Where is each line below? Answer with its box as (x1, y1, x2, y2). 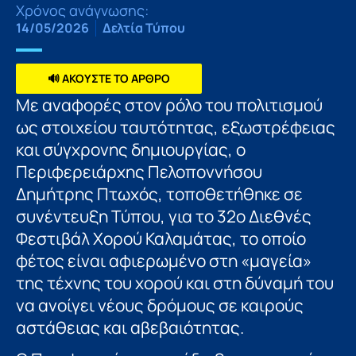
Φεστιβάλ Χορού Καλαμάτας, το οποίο (16, 226, 306, 250)
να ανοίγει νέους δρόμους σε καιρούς (16, 293, 304, 316)
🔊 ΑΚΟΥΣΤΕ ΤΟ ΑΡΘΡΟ (48, 70, 170, 86)
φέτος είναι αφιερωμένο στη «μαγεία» (16, 249, 311, 272)
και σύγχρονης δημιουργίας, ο (16, 137, 246, 161)
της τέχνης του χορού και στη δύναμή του (16, 271, 334, 294)
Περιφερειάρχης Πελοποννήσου (16, 160, 262, 183)
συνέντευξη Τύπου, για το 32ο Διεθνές (16, 204, 311, 227)
